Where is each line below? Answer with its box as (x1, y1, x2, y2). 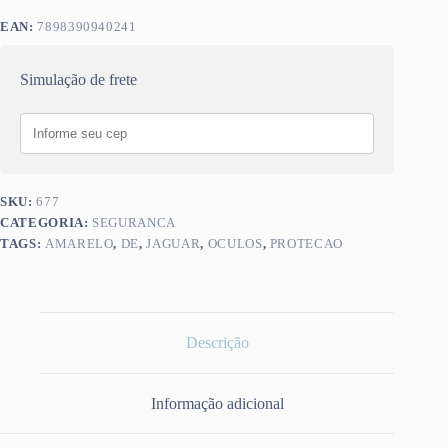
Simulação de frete (20, 71, 137, 89)
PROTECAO (269, 236, 344, 252)
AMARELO (44, 236, 114, 252)
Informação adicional (150, 394, 284, 412)
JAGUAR (146, 236, 201, 252)
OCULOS (207, 236, 263, 252)
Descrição (185, 334, 249, 352)
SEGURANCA (92, 215, 177, 231)
